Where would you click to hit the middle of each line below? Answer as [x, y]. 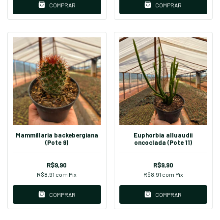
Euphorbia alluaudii [163, 135]
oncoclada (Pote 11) [163, 143]
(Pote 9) [57, 143]
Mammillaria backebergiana [57, 135]
